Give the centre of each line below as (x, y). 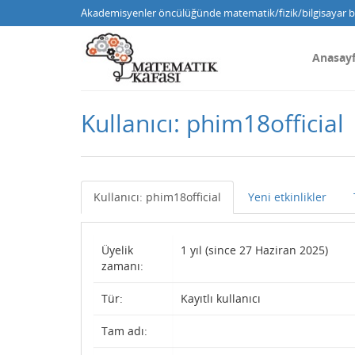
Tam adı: (124, 331)
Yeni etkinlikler (287, 197)
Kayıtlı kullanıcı (221, 298)
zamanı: (122, 266)
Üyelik (117, 250)
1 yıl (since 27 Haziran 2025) (254, 250)
